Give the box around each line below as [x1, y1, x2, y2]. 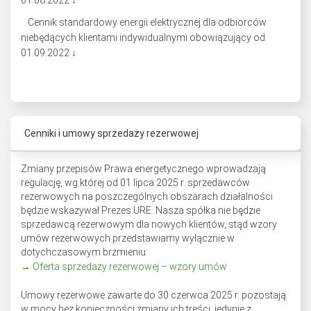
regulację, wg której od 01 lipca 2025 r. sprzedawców [21, 177, 250, 188]
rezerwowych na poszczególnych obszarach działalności [21, 191, 273, 202]
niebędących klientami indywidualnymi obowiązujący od [21, 32, 265, 43]
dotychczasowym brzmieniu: [21, 246, 148, 258]
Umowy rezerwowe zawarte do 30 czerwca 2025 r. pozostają [21, 289, 286, 301]
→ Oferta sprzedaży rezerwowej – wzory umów [21, 261, 227, 272]
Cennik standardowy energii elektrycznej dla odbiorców [28, 17, 267, 28]
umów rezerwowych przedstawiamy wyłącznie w [21, 233, 235, 244]
